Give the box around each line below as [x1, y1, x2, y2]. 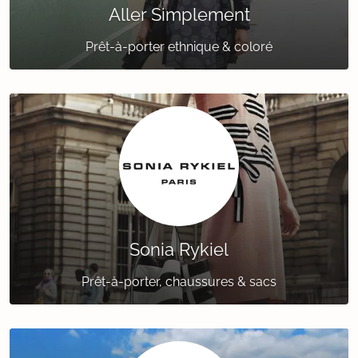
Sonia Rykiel [129, 239, 229, 261]
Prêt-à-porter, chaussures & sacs [82, 274, 276, 290]
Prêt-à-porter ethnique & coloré [86, 39, 272, 55]
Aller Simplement [108, 4, 250, 26]
